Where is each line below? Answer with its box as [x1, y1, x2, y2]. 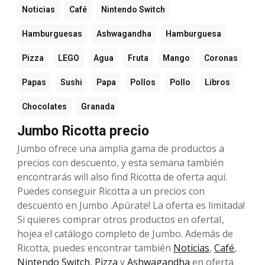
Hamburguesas [22, 28, 82, 38]
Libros [205, 77, 230, 87]
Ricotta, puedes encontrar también [17, 241, 173, 254]
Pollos [130, 77, 156, 87]
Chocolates [22, 101, 67, 111]
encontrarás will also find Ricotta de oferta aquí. [17, 170, 227, 183]
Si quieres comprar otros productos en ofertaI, [17, 212, 224, 226]
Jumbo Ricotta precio [17, 122, 149, 139]
